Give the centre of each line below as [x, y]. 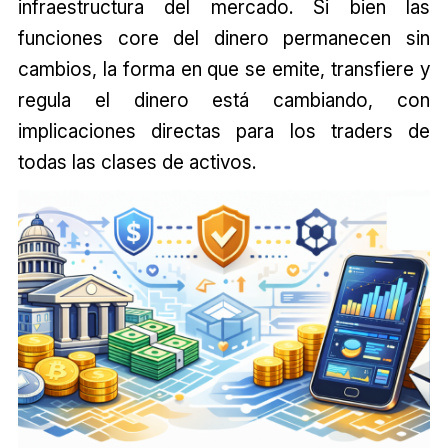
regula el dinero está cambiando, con [224, 99]
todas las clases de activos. [136, 161]
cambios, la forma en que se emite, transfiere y [224, 68]
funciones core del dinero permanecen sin [224, 37]
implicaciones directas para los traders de [224, 130]
